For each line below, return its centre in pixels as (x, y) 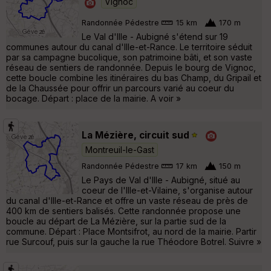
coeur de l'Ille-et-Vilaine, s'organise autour (167, 190)
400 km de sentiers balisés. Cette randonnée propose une (123, 211)
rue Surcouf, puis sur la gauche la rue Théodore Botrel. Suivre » (134, 241)
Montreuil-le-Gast (120, 149)
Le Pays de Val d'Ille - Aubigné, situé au (161, 180)
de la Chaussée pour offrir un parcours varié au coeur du (120, 88)
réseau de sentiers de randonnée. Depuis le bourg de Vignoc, (131, 67)
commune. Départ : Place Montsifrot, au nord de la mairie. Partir (131, 231)
